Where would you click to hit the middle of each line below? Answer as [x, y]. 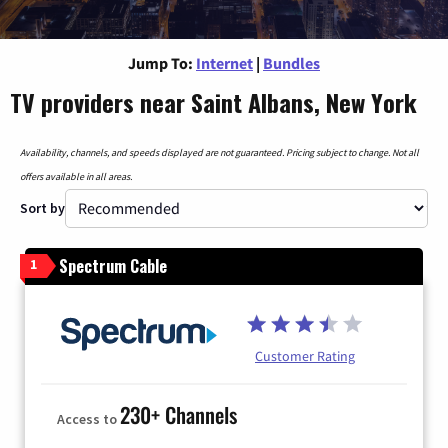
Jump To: [160, 62]
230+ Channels [178, 415]
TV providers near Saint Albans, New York [213, 101]
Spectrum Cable [113, 265]
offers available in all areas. [76, 176]
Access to [88, 419]
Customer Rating [305, 355]
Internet [224, 62]
